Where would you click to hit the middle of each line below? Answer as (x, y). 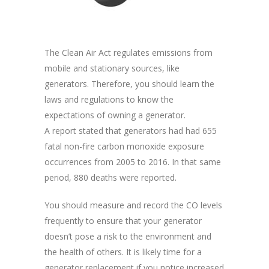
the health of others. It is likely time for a (123, 252)
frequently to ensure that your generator (123, 221)
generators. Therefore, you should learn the (129, 84)
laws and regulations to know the (109, 100)
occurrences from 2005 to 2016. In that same (133, 162)
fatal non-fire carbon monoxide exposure (124, 147)
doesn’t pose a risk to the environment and (128, 237)
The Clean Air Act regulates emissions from (128, 53)
